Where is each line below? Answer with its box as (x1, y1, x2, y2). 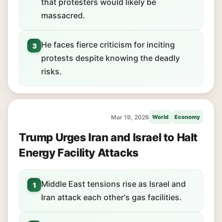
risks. (41, 66, 62, 76)
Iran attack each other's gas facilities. (41, 192, 182, 202)
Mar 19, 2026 (111, 113, 149, 121)
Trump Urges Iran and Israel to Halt (19, 131, 198, 144)
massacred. (41, 10, 85, 20)
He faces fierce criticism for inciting (41, 40, 175, 50)
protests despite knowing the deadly (41, 53, 180, 63)
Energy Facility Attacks (19, 146, 139, 159)
